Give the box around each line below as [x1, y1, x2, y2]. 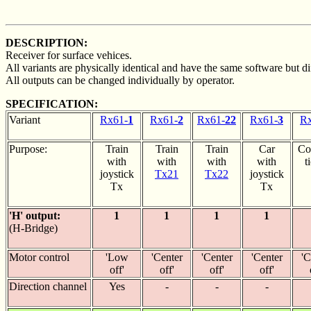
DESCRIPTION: [6, 37, 87, 49]
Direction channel [9, 280, 87, 292]
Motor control [9, 251, 69, 263]
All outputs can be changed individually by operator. [6, 74, 235, 86]
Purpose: [9, 143, 47, 155]
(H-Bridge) [9, 222, 58, 234]
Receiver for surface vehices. [6, 49, 132, 61]
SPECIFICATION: [6, 98, 98, 110]
